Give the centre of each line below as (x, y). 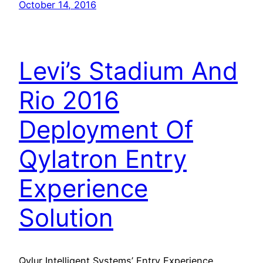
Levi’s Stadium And (128, 70)
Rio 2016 (69, 100)
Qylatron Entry (103, 159)
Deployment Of (106, 129)
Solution (66, 217)
